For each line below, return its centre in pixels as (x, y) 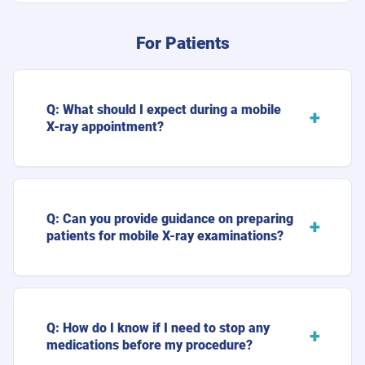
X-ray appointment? (105, 126)
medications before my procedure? (150, 345)
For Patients (182, 43)
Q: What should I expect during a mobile (164, 109)
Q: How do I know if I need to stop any (158, 328)
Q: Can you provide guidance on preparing (170, 218)
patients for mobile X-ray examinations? (165, 235)
